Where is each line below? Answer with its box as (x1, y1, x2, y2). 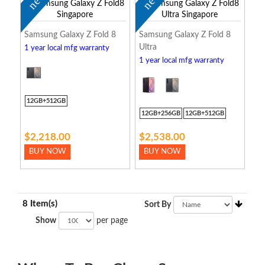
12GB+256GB (141, 110, 180, 117)
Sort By (144, 201, 171, 209)
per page (94, 216, 128, 225)
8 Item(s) (22, 199, 57, 208)
